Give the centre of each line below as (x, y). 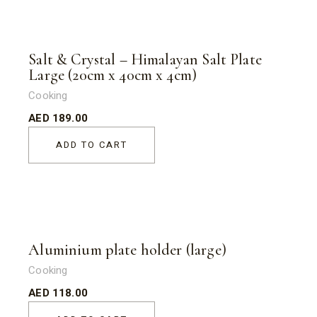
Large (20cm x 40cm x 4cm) (113, 75)
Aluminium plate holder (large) (127, 250)
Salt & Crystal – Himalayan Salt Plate (145, 59)
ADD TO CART (92, 145)
